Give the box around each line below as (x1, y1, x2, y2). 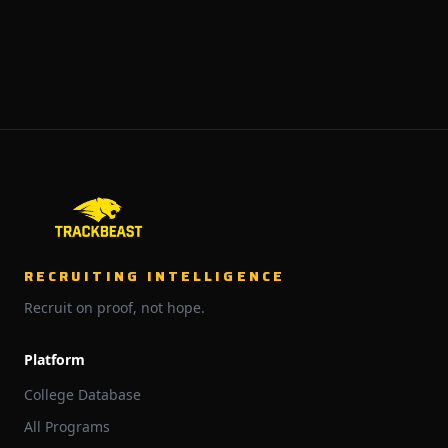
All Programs (24, 417, 110, 436)
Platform (24, 350, 85, 369)
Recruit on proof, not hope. (24, 298, 205, 317)
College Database (24, 385, 141, 404)
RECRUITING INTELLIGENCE (24, 265, 285, 287)
